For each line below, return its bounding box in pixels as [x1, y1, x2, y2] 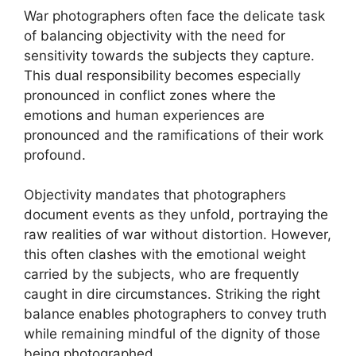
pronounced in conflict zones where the [24, 87, 276, 103]
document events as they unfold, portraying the [24, 207, 328, 222]
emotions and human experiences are [24, 106, 265, 123]
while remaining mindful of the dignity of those [24, 326, 320, 342]
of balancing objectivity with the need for [24, 27, 285, 44]
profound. [24, 146, 86, 163]
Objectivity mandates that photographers [24, 187, 286, 203]
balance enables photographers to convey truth [24, 306, 327, 322]
